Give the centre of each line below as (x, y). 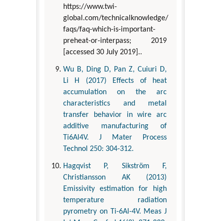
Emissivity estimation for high (115, 189)
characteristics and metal (115, 103)
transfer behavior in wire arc (115, 115)
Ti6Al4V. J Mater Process (115, 137)
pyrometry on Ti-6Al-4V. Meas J (115, 211)
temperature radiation (115, 200)
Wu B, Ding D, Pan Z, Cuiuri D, (115, 69)
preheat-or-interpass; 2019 (115, 41)
